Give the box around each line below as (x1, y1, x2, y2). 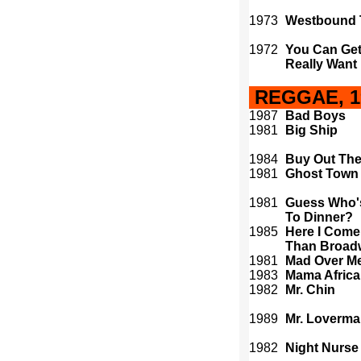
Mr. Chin (285, 283, 335, 297)
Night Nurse (285, 341, 359, 355)
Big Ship (285, 123, 338, 137)
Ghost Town (285, 167, 359, 180)
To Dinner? (285, 210, 353, 224)
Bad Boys (285, 109, 346, 122)
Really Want (285, 57, 357, 71)
